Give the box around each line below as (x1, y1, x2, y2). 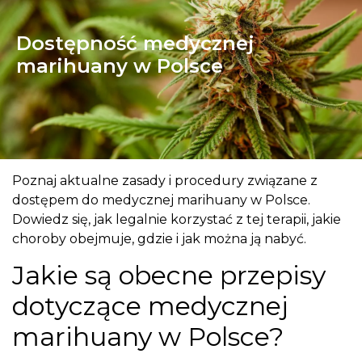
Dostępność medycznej (16, 32, 255, 56)
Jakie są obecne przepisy (12, 259, 326, 292)
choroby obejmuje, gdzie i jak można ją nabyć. (12, 231, 306, 247)
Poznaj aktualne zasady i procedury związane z (12, 173, 318, 189)
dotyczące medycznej (12, 290, 288, 322)
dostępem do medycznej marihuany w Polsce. (12, 192, 310, 208)
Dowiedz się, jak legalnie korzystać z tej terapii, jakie (12, 212, 341, 228)
